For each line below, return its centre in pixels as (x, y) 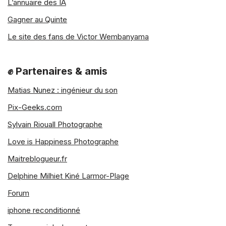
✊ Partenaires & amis (58, 71)
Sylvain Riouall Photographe (55, 125)
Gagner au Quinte (37, 20)
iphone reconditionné (44, 210)
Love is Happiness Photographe (63, 142)
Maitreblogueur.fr (37, 159)
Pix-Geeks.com (35, 107)
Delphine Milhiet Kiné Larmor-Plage (68, 176)
